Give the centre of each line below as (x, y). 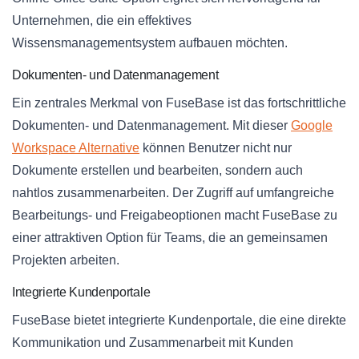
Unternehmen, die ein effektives (102, 21)
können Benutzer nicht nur (216, 148)
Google (312, 126)
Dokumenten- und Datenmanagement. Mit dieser (151, 126)
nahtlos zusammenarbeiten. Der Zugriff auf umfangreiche (173, 193)
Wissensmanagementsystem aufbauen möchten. (150, 43)
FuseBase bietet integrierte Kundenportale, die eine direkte (179, 321)
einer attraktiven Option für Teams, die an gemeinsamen (170, 238)
